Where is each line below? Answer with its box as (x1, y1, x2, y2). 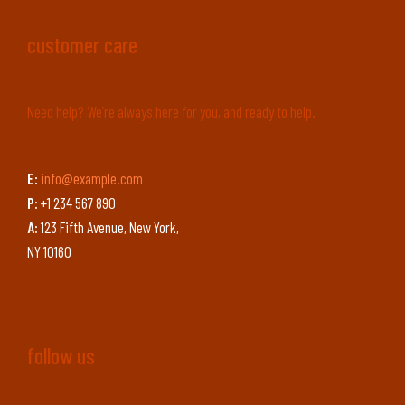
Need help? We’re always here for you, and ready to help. (27, 101, 316, 120)
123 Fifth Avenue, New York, (38, 218, 179, 237)
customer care (27, 31, 137, 58)
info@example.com (41, 169, 143, 188)
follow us (27, 342, 95, 369)
